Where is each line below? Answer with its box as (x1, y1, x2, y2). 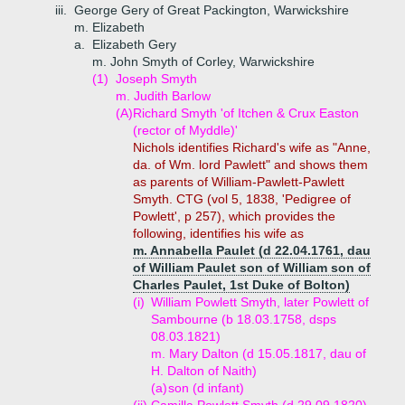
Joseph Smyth (116, 71, 197, 86)
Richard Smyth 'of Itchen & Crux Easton (133, 106, 359, 120)
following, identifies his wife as (133, 226, 304, 240)
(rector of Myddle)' (133, 123, 238, 137)
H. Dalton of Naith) (151, 363, 257, 378)
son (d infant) (168, 381, 244, 395)
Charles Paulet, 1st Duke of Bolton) (133, 278, 350, 292)
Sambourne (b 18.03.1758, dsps (151, 312, 336, 326)
